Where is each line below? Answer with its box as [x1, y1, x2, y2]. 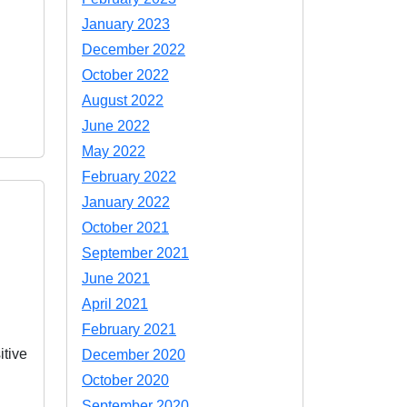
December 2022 [82, 42, 185, 57]
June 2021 [82, 271, 150, 286]
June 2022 [82, 118, 150, 134]
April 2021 [82, 296, 148, 312]
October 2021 [82, 220, 169, 235]
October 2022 [82, 67, 169, 83]
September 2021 [82, 245, 189, 261]
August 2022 [82, 93, 164, 108]
